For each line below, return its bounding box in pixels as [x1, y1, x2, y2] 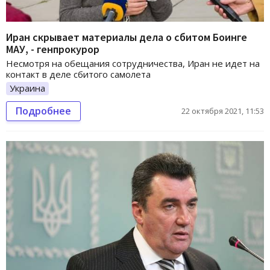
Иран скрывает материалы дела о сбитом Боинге [6, 30, 247, 45]
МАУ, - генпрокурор [6, 42, 99, 57]
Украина [10, 82, 45, 95]
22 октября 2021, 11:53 [181, 105, 264, 116]
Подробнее [16, 104, 71, 118]
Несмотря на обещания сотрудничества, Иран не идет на [6, 57, 260, 70]
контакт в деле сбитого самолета [6, 68, 151, 81]
